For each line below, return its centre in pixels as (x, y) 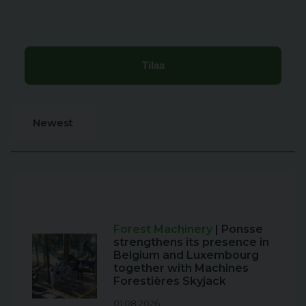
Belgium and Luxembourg (186, 255)
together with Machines (181, 268)
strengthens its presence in (191, 242)
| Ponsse (239, 229)
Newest (53, 123)
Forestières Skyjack (170, 281)
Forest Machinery (164, 229)
